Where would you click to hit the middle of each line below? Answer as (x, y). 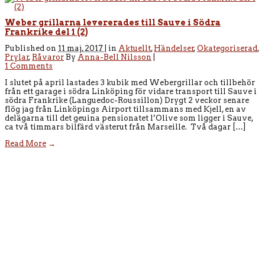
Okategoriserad (227, 48)
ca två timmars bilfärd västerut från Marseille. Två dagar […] (125, 127)
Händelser (174, 48)
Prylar (17, 57)
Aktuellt (135, 48)
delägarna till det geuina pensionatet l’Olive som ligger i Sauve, (129, 118)
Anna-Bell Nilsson (114, 57)
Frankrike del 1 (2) (46, 32)
